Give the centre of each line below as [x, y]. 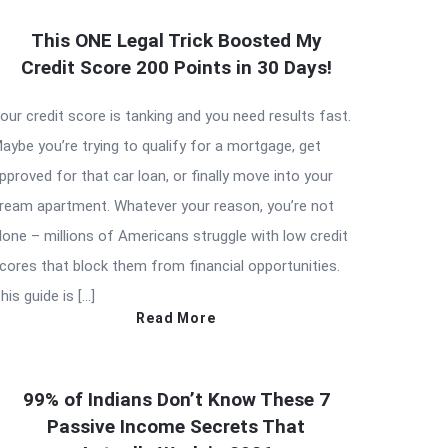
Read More [176, 318]
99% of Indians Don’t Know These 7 [176, 400]
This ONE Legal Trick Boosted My [176, 41]
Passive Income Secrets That [176, 427]
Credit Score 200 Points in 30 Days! [176, 68]
